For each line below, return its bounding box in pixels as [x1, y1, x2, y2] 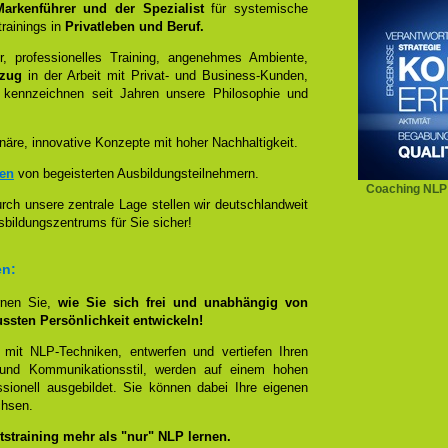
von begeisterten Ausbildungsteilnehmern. [14, 166, 259, 181]
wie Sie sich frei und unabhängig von [58, 295, 308, 310]
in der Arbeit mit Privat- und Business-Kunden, [22, 68, 308, 83]
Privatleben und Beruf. [65, 19, 204, 34]
